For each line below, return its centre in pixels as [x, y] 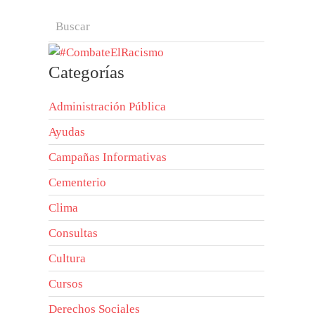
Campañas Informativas [108, 157]
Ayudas [67, 131]
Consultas [73, 233]
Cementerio [78, 182]
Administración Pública [108, 106]
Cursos [66, 283]
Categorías [87, 72]
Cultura [67, 258]
